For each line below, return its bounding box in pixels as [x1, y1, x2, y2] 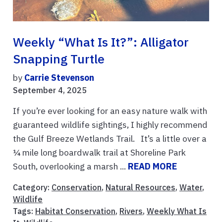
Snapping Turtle [13, 51, 105, 67]
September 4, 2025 [13, 85, 87, 96]
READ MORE [128, 161, 177, 172]
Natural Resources [106, 182, 175, 193]
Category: [13, 182, 52, 193]
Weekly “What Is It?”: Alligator [13, 34, 189, 51]
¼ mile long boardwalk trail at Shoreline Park [13, 147, 186, 159]
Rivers [119, 206, 143, 217]
